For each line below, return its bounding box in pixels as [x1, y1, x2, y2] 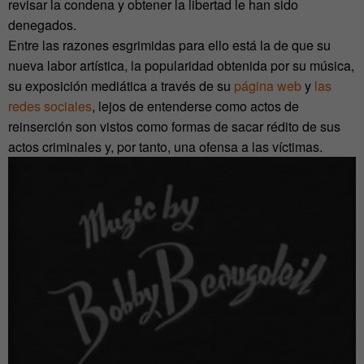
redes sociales [8, 97, 92, 116]
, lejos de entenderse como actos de [92, 97, 299, 116]
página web [234, 76, 301, 96]
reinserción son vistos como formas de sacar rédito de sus [8, 117, 340, 136]
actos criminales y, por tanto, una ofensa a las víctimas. [8, 137, 323, 157]
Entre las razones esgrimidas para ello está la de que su [8, 36, 331, 55]
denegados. [8, 15, 76, 35]
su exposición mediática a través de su [8, 76, 234, 96]
